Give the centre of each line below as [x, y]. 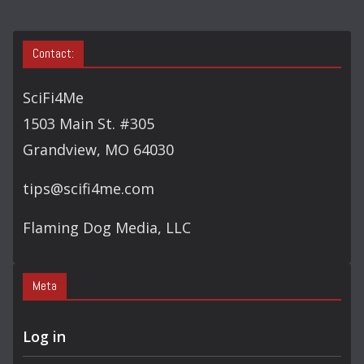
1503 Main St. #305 [89, 124]
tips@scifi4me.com [89, 189]
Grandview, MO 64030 [98, 150]
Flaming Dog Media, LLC [107, 228]
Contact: [53, 54]
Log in [44, 337]
